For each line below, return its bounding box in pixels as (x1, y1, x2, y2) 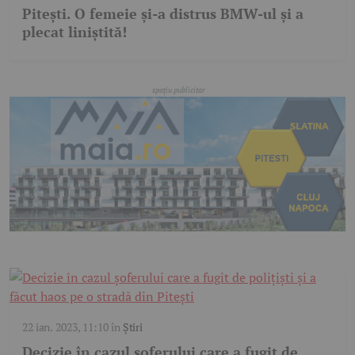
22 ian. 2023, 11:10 (22, 319, 109, 334)
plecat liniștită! (22, 22, 127, 42)
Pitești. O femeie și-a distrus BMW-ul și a (22, 4, 303, 24)
